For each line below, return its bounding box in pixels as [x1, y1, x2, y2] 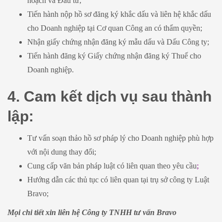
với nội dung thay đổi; [27, 147, 96, 156]
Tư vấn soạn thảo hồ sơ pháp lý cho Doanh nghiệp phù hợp [27, 133, 214, 142]
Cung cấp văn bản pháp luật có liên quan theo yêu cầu [27, 161, 197, 170]
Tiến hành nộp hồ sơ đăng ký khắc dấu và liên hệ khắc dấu [27, 9, 211, 18]
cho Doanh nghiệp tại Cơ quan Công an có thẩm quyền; [27, 23, 202, 32]
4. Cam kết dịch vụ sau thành [7, 88, 212, 105]
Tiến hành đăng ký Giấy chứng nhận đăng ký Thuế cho [27, 51, 201, 60]
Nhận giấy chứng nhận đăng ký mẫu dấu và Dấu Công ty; [27, 37, 209, 46]
